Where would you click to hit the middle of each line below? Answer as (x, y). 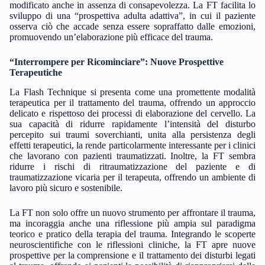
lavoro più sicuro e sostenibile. (66, 188)
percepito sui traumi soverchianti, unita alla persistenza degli (132, 134)
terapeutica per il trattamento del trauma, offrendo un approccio (132, 102)
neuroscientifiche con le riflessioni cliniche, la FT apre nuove (132, 244)
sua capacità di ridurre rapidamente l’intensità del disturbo (132, 124)
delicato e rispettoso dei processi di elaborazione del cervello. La (132, 113)
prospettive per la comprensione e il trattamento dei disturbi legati (132, 255)
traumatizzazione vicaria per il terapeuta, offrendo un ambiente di (132, 177)
